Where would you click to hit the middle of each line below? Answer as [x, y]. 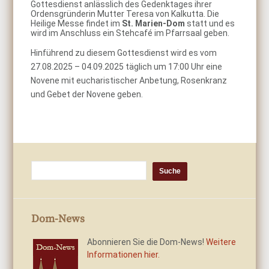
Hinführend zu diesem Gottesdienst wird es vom [124, 53]
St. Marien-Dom [154, 23]
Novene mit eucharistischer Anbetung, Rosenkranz [129, 80]
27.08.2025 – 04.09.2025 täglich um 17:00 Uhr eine [127, 67]
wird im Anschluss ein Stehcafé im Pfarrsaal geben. [130, 33]
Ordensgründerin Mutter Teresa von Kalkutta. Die [125, 14]
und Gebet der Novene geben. [87, 94]
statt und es [210, 23]
